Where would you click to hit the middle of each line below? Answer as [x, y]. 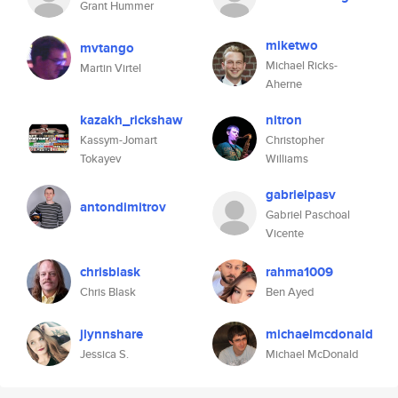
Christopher [295, 140]
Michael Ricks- [302, 65]
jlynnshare [111, 334]
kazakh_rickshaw [131, 120]
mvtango [107, 48]
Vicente [285, 233]
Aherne [284, 84]
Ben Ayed [290, 292]
